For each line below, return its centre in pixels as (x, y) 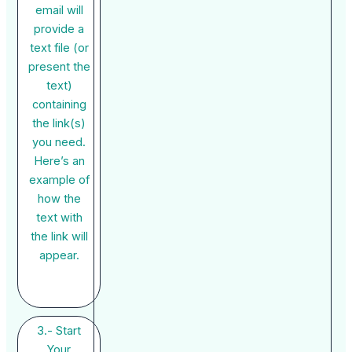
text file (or (59, 48)
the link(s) (59, 123)
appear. (59, 255)
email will (59, 10)
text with (59, 217)
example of (59, 180)
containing (59, 104)
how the (59, 198)
